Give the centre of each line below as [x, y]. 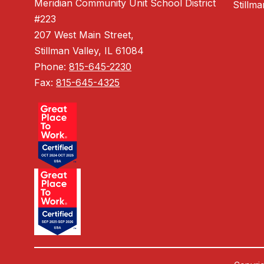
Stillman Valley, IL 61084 [89, 51]
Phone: [52, 67]
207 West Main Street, [84, 35]
